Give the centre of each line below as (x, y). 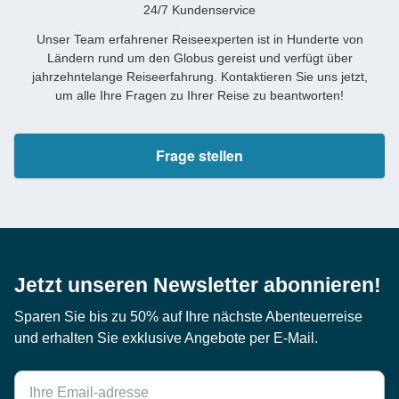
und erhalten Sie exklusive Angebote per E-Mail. (166, 338)
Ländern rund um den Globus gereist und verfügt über (199, 57)
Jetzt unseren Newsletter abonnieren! (198, 285)
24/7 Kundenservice (199, 9)
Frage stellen (199, 155)
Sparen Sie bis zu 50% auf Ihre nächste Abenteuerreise (188, 316)
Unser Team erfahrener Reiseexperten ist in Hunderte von (199, 39)
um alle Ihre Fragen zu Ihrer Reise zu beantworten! (199, 95)
